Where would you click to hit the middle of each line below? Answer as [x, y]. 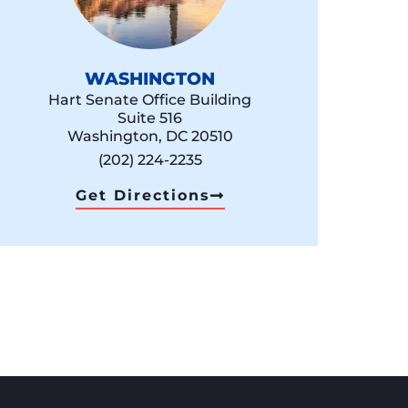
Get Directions [143, 196]
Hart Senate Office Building [150, 100]
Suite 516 [150, 118]
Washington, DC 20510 [150, 137]
